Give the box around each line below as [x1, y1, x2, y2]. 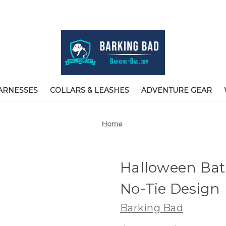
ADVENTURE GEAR [141, 86, 212, 95]
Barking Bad [120, 201, 183, 214]
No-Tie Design [120, 180, 220, 197]
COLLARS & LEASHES [49, 86, 129, 95]
